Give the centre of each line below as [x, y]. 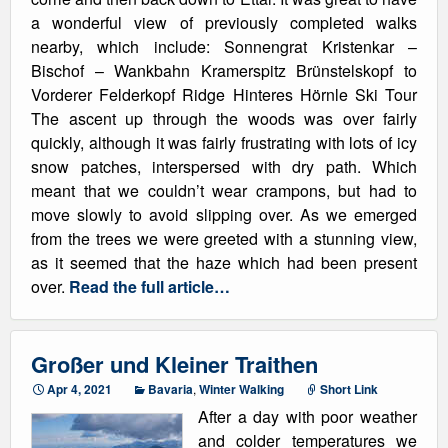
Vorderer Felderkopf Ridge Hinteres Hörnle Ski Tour [224, 94]
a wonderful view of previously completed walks [224, 22]
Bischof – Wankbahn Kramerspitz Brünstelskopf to [224, 70]
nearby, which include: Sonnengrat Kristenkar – [224, 46]
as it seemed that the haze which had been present [224, 262]
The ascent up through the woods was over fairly [224, 118]
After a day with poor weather [307, 416]
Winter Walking [241, 389]
